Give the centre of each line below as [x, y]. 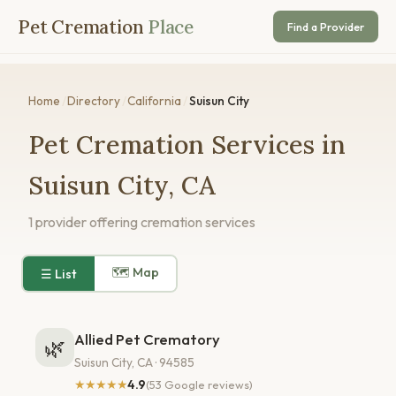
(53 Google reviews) [199, 385]
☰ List [58, 274]
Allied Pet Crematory [147, 339]
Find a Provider [326, 27]
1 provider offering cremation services [142, 222]
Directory [94, 101]
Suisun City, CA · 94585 [134, 362]
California [155, 101]
